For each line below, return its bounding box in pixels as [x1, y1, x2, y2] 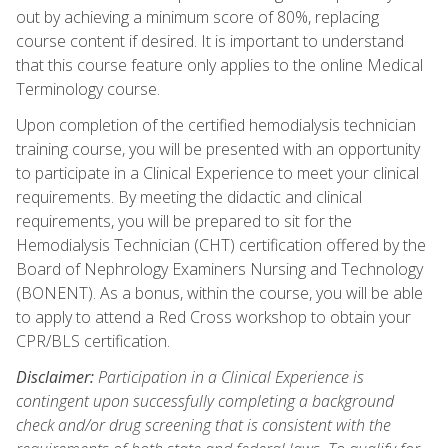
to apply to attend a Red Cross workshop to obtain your [16, 305, 411, 328]
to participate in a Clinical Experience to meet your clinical [16, 161, 419, 184]
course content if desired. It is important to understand [16, 29, 404, 52]
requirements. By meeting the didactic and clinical [16, 185, 362, 208]
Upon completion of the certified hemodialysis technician [16, 113, 416, 136]
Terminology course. [16, 77, 160, 100]
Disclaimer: [16, 365, 94, 388]
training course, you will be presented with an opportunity [16, 137, 420, 160]
